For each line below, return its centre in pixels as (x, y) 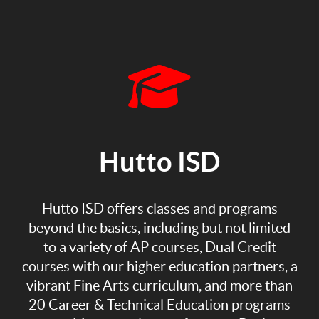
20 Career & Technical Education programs (159, 305)
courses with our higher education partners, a (159, 267)
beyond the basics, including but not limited (159, 228)
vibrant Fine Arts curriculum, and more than (159, 286)
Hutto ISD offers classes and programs (159, 209)
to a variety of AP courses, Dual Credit (159, 247)
